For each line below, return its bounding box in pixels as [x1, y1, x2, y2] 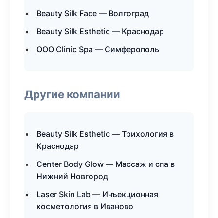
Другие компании [24, 88, 120, 101]
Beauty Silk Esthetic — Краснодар [36, 26, 164, 36]
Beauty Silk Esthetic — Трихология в [36, 129, 174, 139]
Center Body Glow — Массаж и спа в [36, 159, 175, 169]
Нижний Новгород [36, 171, 108, 181]
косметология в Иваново [36, 201, 133, 211]
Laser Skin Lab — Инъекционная [36, 189, 158, 199]
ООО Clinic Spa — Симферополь [36, 44, 159, 54]
